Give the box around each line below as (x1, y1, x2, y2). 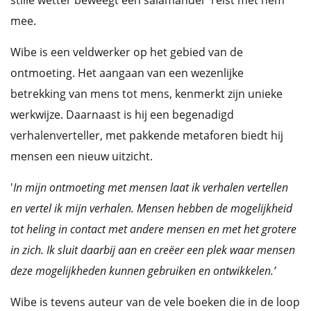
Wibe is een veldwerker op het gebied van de (10, 44, 243, 60)
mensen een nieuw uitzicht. (10, 149, 153, 164)
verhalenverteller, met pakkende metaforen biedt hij (10, 128, 283, 143)
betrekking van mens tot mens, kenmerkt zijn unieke (10, 86, 283, 101)
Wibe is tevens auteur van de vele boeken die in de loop (10, 294, 300, 310)
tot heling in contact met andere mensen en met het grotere (10, 221, 296, 237)
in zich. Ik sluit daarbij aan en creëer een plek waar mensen (10, 242, 295, 258)
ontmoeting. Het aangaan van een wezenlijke (10, 65, 244, 81)
